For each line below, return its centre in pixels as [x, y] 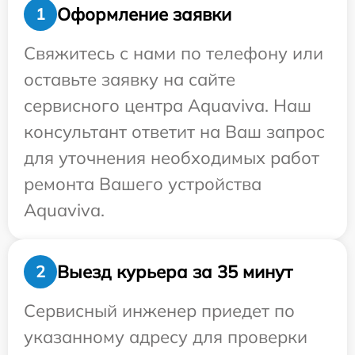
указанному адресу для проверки [166, 337]
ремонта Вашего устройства [143, 184]
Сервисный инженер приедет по [159, 311]
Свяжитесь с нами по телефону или [174, 53]
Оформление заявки [144, 14]
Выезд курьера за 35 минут [175, 271]
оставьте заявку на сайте [130, 80]
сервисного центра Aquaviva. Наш [168, 106]
